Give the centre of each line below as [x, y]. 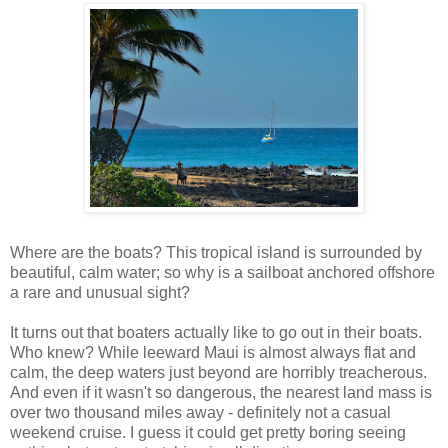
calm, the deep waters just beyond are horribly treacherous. [218, 373]
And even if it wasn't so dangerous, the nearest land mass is [221, 393]
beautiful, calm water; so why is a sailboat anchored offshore [222, 273]
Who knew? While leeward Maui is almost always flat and [213, 353]
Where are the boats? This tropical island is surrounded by [216, 253]
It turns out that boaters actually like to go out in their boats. [216, 333]
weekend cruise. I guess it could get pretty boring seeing [208, 433]
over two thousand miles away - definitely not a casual [200, 413]
